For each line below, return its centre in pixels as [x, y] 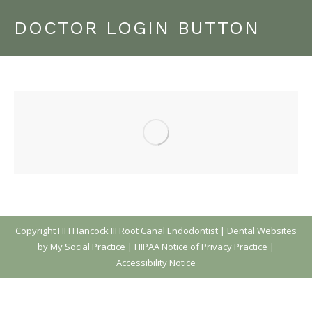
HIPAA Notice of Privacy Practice [201, 246]
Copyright [37, 230]
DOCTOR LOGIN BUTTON [137, 28]
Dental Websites [262, 230]
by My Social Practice [81, 246]
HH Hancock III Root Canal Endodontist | [142, 230]
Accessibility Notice [156, 262]
